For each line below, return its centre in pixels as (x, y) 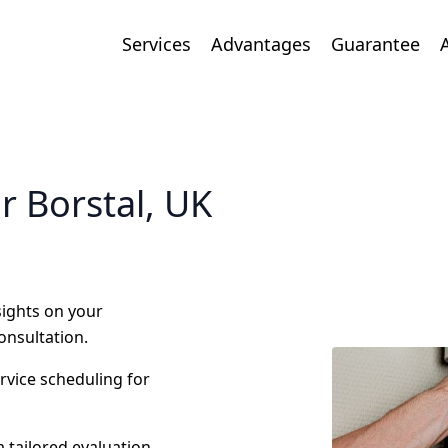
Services (156, 44)
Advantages (261, 44)
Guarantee (375, 44)
